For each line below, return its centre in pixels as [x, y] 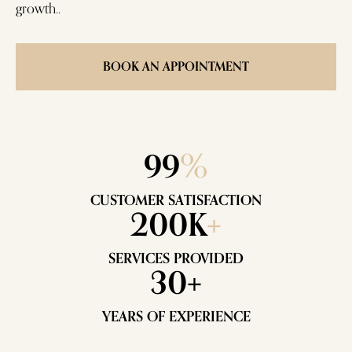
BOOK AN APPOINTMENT [176, 66]
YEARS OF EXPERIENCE [176, 316]
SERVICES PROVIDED [176, 258]
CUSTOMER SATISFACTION [176, 200]
